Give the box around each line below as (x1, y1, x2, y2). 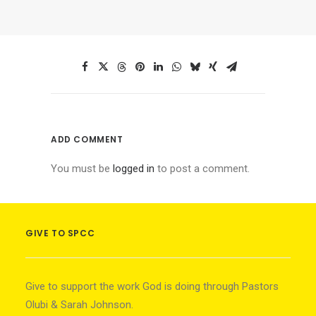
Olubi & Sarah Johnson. (25, 298, 133, 311)
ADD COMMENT (51, 133, 123, 145)
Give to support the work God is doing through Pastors (25, 280, 279, 293)
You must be (51, 162, 113, 175)
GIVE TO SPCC (25, 227, 95, 239)
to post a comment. (154, 162, 250, 175)
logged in (113, 162, 154, 175)
